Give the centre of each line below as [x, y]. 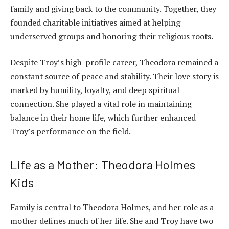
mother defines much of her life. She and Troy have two [112, 221]
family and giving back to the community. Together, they [113, 8]
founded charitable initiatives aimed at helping [95, 22]
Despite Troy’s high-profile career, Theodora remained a [114, 63]
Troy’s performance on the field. [71, 132]
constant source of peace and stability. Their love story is [114, 76]
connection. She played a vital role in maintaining [101, 104]
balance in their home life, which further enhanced [103, 118]
